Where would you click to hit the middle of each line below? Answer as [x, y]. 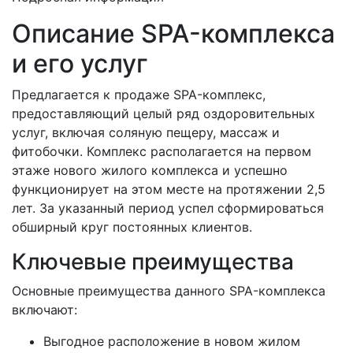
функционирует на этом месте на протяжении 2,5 [169, 189]
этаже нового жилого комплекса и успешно [150, 170]
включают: [45, 309]
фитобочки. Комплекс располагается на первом [162, 151]
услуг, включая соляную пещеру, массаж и [146, 132]
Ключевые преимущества [153, 261]
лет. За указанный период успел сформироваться [168, 208]
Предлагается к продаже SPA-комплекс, [139, 94]
